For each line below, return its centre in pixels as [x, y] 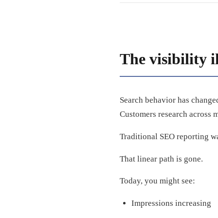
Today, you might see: [157, 181]
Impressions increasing [171, 203]
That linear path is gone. [161, 159]
